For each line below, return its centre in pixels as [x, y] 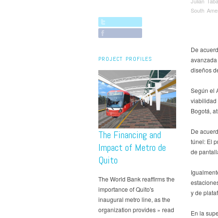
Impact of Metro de [132, 147]
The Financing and [130, 135]
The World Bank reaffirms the [136, 179]
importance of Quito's [126, 189]
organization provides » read [136, 209]
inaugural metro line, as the [134, 199]
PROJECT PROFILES [125, 59]
